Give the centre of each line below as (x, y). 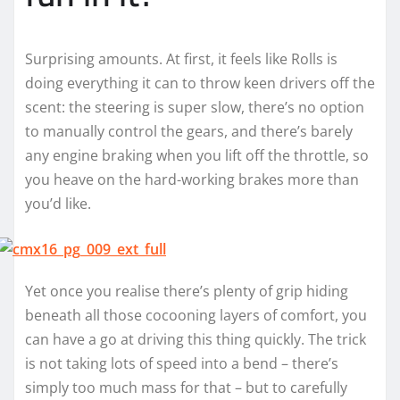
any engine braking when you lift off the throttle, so (197, 156)
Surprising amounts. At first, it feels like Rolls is (181, 59)
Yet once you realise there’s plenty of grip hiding (187, 292)
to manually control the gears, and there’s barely (189, 132)
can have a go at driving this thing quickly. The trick (196, 340)
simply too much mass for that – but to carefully (186, 388)
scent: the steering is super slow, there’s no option (195, 108)
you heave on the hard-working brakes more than (192, 180)
